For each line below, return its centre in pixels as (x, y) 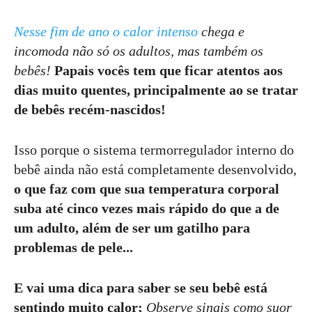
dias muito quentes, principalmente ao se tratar (156, 90)
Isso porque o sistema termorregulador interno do (154, 150)
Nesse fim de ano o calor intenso (108, 31)
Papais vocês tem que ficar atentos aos (167, 70)
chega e (223, 31)
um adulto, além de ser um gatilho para (132, 228)
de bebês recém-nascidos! (90, 109)
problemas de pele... (73, 247)
